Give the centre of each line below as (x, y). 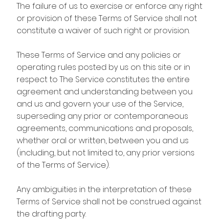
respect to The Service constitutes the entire (103, 79)
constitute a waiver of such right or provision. (103, 30)
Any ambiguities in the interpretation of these (104, 189)
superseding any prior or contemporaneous (102, 116)
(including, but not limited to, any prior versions (105, 153)
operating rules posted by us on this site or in (103, 67)
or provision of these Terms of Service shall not (107, 18)
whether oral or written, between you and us (102, 140)
